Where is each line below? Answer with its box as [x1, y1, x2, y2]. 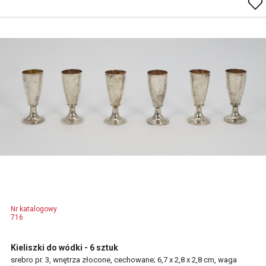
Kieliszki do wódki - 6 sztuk [11, 243, 118, 252]
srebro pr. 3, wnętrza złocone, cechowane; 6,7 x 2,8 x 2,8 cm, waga [11, 255, 237, 264]
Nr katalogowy [11, 205, 57, 213]
